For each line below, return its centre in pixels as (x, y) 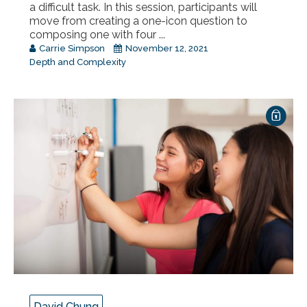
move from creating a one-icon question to (138, 21)
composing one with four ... (97, 35)
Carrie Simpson (72, 49)
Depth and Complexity (78, 62)
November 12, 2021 (166, 49)
